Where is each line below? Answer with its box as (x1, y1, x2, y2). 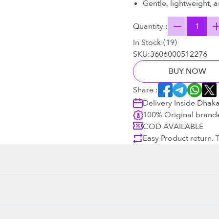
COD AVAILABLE (143, 121, 203, 132)
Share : (133, 84, 158, 95)
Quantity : (133, 21, 168, 32)
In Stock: (133, 37, 163, 48)
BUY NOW (169, 66, 206, 77)
